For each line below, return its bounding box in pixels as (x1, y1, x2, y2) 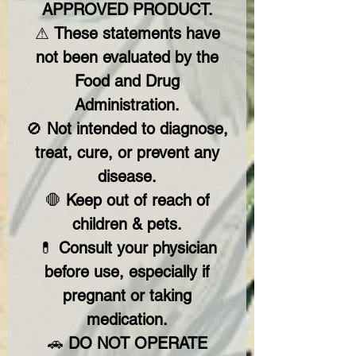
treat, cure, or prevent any (35, 143, 219, 162)
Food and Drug (75, 72, 180, 91)
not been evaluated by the (36, 48, 219, 67)
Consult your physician (58, 238, 217, 257)
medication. (87, 310, 168, 329)
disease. (98, 167, 157, 186)
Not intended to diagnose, (47, 119, 228, 138)
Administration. (75, 95, 180, 114)
